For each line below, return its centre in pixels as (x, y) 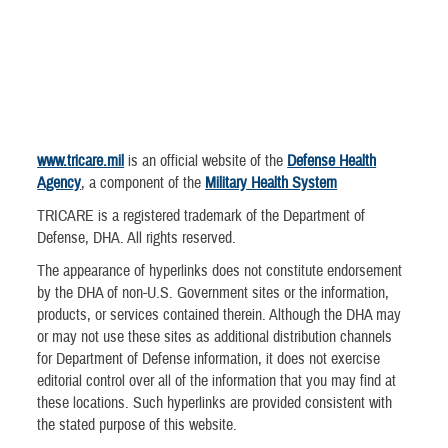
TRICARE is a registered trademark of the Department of (201, 216)
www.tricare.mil (81, 161)
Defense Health (332, 161)
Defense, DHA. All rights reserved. (137, 238)
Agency (59, 183)
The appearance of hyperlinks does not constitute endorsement (220, 271)
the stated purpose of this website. (137, 425)
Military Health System (271, 183)
